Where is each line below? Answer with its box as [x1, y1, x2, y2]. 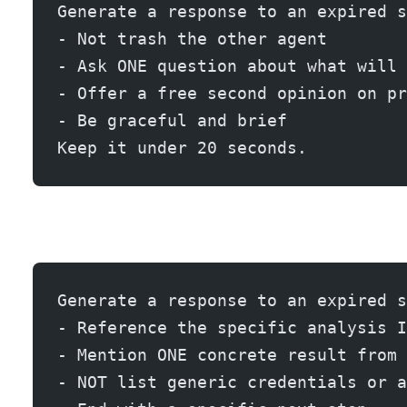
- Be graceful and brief [57, 110, 287, 130]
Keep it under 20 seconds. [57, 137, 307, 157]
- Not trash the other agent [57, 28, 327, 48]
